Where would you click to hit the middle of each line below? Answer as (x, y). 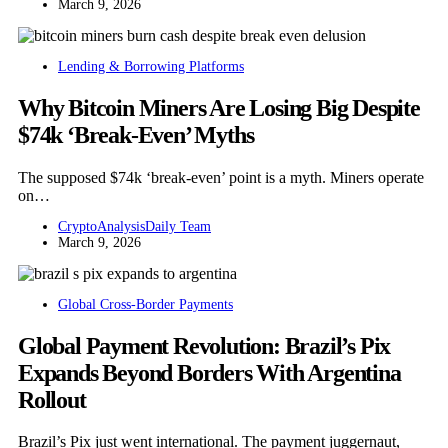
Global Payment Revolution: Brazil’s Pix (204, 345)
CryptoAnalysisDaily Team (134, 226)
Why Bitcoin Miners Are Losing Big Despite (219, 107)
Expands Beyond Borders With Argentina (209, 372)
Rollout (52, 399)
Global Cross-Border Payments (145, 304)
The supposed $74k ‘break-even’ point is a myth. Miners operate (221, 177)
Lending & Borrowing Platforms (151, 66)
